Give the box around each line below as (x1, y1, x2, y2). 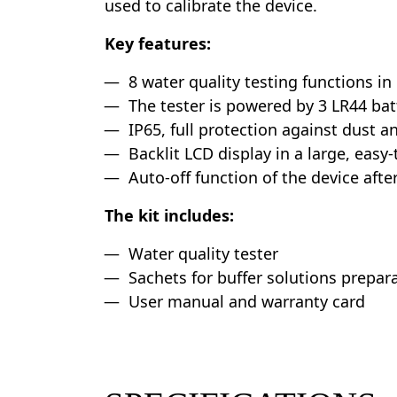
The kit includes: (105, 205, 234, 226)
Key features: (105, 33, 211, 54)
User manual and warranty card (128, 291, 365, 312)
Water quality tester (128, 243, 278, 264)
